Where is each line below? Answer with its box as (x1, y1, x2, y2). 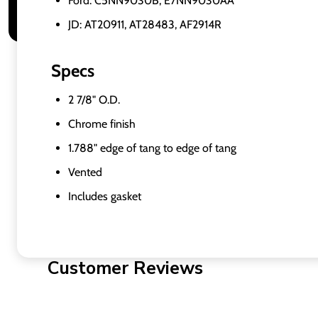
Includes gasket (68, 190, 141, 203)
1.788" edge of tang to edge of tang (68, 141, 236, 155)
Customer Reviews (48, 256, 204, 280)
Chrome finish (68, 117, 136, 131)
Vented (68, 165, 102, 179)
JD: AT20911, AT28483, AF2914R (68, 18, 221, 31)
